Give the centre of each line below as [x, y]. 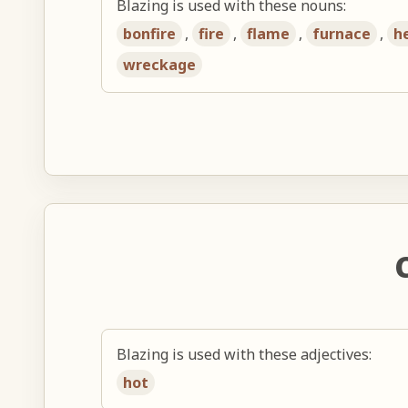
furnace [342, 33]
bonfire [150, 33]
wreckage [160, 64]
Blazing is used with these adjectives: [245, 354]
